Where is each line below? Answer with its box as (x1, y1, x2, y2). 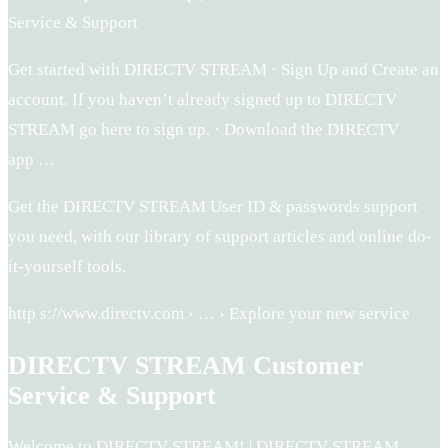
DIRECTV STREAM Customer (8, 350, 364, 380)
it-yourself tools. (8, 257, 126, 277)
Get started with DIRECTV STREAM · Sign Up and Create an (8, 60, 439, 80)
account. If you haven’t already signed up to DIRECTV (8, 90, 397, 110)
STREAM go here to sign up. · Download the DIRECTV (8, 120, 399, 140)
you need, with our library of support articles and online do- (8, 227, 432, 247)
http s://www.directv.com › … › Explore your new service (8, 304, 410, 324)
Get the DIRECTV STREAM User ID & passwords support (8, 197, 418, 217)
